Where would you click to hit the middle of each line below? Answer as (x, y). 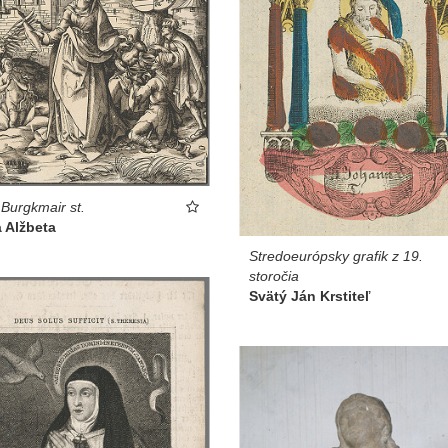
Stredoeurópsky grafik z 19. (336, 255)
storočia (274, 275)
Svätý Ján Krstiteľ (309, 295)
